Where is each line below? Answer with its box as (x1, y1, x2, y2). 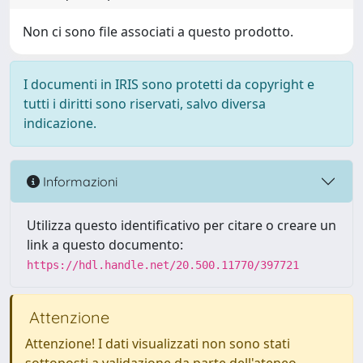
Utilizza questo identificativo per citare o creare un (27, 216, 336, 234)
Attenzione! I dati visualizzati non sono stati (25, 335, 290, 352)
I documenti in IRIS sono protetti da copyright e (23, 75, 314, 93)
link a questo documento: (27, 236, 183, 254)
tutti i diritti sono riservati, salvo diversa (23, 95, 266, 113)
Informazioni (40, 173, 117, 190)
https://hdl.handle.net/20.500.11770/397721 (27, 258, 299, 271)
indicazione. (23, 114, 96, 132)
